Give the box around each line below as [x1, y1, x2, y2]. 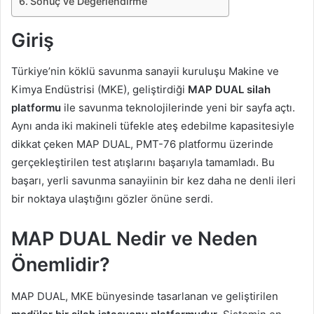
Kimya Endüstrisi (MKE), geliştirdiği [11, 83, 188, 97]
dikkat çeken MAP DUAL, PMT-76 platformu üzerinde [11, 137, 273, 151]
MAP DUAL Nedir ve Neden [11, 227, 257, 251]
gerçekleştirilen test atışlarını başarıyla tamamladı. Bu [11, 156, 275, 170]
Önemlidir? [11, 253, 110, 277]
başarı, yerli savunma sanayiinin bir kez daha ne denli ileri [11, 174, 296, 188]
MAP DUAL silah [188, 83, 271, 97]
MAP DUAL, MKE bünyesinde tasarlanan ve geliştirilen [11, 289, 278, 303]
